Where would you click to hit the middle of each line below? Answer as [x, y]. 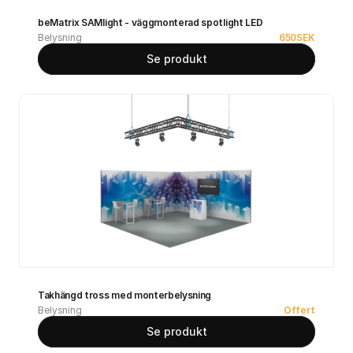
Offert [299, 310]
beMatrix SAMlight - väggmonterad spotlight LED [150, 22]
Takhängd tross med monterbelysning [125, 295]
